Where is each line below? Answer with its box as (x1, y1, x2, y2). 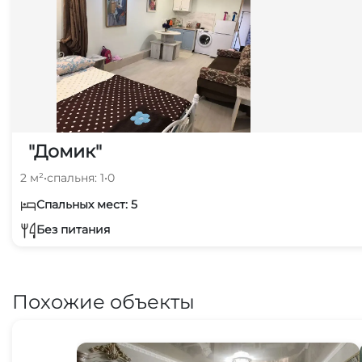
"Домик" (28, 141, 102, 162)
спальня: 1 (47, 170, 104, 185)
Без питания (36, 221, 110, 237)
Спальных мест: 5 (36, 197, 137, 212)
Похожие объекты (12, 290, 195, 314)
